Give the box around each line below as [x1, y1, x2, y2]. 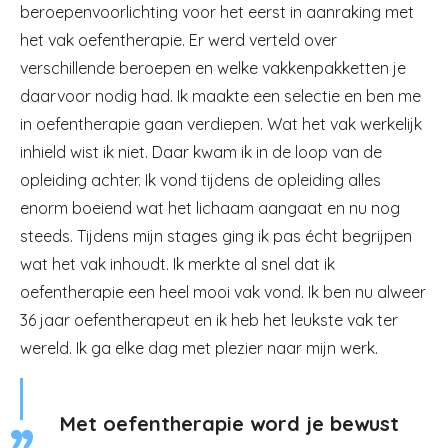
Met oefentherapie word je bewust [60, 411, 399, 436]
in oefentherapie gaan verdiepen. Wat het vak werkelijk [20, 114, 422, 134]
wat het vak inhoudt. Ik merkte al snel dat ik [20, 254, 335, 274]
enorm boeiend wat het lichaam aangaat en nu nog [20, 198, 400, 218]
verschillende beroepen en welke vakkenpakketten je [20, 58, 406, 78]
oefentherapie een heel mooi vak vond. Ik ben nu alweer [20, 282, 426, 302]
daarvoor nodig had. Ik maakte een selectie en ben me [20, 86, 421, 106]
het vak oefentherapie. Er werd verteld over [20, 30, 337, 50]
